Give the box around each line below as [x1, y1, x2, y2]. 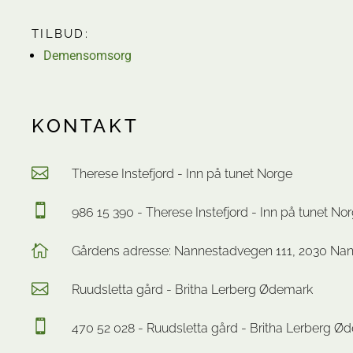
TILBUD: [32, 27, 89, 41]
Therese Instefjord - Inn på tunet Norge [72, 166, 292, 181]
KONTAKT [32, 114, 139, 137]
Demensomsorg [43, 48, 132, 63]
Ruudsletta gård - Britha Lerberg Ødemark [72, 282, 313, 297]
